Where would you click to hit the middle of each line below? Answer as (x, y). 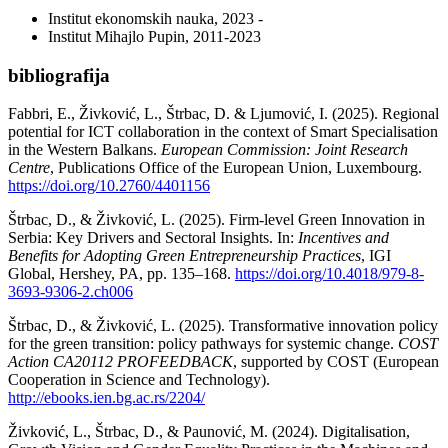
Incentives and (343, 238)
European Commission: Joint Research (284, 150)
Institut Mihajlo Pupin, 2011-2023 (154, 37)
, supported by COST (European (336, 362)
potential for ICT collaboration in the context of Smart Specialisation (223, 132)
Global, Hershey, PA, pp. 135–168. (121, 274)
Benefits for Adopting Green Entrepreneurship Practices (184, 256)
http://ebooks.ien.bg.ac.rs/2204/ (106, 398)
